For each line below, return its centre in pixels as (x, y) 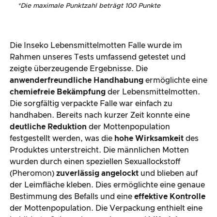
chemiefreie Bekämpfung (58, 92)
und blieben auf (168, 174)
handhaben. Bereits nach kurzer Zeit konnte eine (100, 116)
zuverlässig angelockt (97, 174)
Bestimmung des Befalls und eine (72, 197)
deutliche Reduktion (48, 127)
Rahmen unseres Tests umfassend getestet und (98, 57)
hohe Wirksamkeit (149, 139)
